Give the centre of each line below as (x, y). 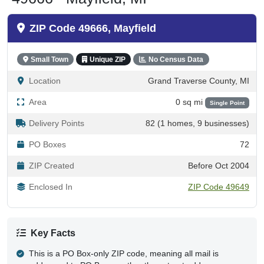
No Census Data (176, 59)
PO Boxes (47, 144)
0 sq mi (190, 102)
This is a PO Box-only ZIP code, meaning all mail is (123, 253)
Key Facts (53, 233)
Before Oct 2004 (219, 166)
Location (45, 81)
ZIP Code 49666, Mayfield (93, 28)
